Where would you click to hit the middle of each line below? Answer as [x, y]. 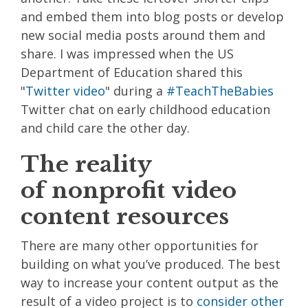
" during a [136, 90]
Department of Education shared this [132, 72]
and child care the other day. [105, 128]
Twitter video [65, 90]
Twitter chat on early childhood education [145, 109]
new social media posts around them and [143, 35]
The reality [86, 164]
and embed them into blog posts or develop [152, 16]
